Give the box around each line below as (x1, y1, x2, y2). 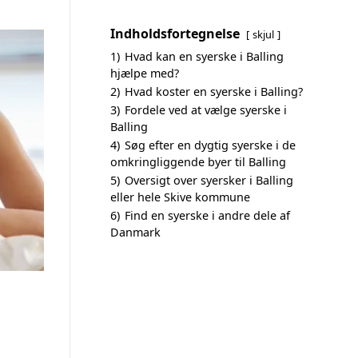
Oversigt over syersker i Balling (125, 173, 293, 188)
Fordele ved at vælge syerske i (125, 102, 287, 117)
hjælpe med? (110, 66, 179, 81)
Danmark (110, 225, 161, 240)
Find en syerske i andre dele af (125, 208, 290, 223)
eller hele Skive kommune (110, 189, 250, 205)
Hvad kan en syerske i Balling (125, 49, 284, 64)
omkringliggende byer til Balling (110, 154, 286, 169)
